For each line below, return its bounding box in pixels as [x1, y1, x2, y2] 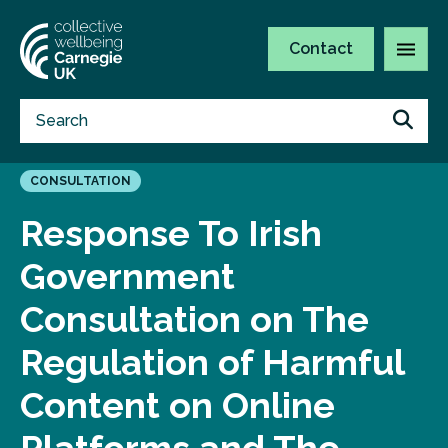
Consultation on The [20, 298, 369, 340]
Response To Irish [20, 212, 322, 254]
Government [20, 255, 235, 297]
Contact [289, 39, 353, 59]
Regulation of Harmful [20, 341, 404, 383]
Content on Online [20, 384, 335, 426]
